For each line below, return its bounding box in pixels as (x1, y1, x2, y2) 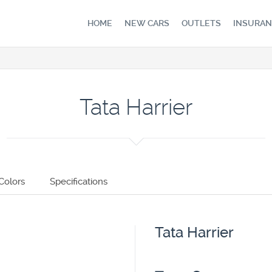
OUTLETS (182, 18, 221, 28)
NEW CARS (124, 18, 169, 28)
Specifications (49, 176, 107, 187)
